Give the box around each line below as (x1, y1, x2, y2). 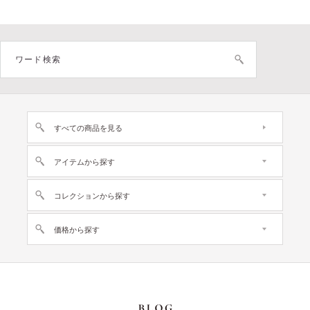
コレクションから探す (53, 192, 130, 201)
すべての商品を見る (53, 123, 122, 132)
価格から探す (53, 226, 100, 235)
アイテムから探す (53, 157, 115, 166)
